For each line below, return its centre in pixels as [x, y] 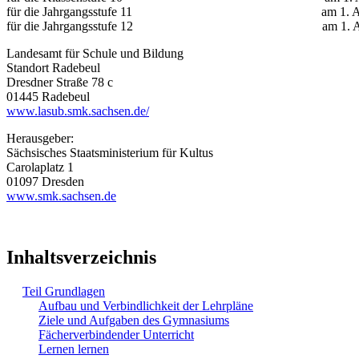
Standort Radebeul [53, 67]
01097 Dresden [45, 181]
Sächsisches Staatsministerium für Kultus [111, 152]
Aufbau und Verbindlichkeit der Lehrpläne [146, 305]
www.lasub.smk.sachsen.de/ [78, 111]
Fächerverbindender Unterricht [116, 334]
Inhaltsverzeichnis [81, 257]
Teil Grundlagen [64, 291]
